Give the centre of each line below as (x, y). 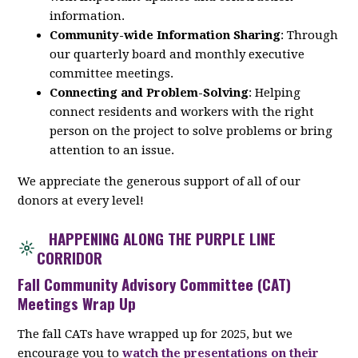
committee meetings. (112, 74)
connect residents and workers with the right (182, 112)
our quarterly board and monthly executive (177, 55)
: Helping (275, 93)
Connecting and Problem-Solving (149, 93)
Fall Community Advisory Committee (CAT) (155, 284)
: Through (310, 36)
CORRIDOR (70, 258)
